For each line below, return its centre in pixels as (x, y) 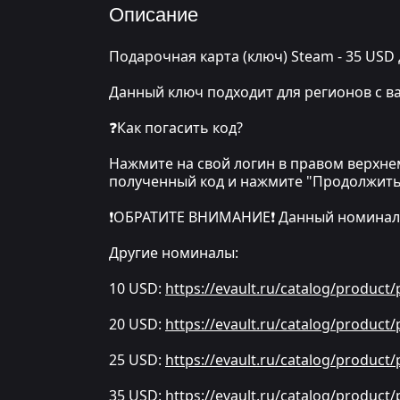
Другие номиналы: (174, 253)
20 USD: (137, 324)
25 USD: (137, 360)
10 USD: (137, 288)
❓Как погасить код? (176, 128)
